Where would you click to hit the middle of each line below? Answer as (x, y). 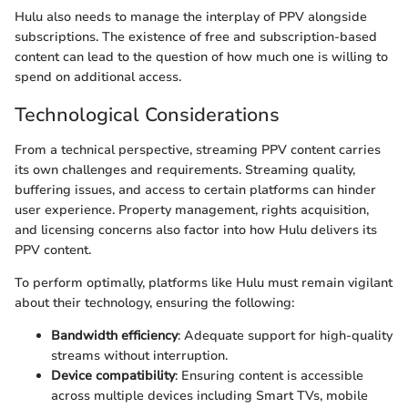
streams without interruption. (139, 355)
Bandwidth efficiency (114, 335)
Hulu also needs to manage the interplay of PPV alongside (191, 17)
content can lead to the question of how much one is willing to (201, 57)
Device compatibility (113, 375)
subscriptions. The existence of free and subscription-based (196, 37)
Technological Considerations (147, 115)
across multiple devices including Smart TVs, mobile (209, 395)
